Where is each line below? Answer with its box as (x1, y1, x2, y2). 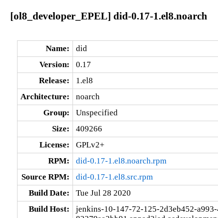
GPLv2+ (75, 140, 105, 149)
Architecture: (20, 91, 70, 101)
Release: (38, 75, 70, 85)
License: (39, 140, 70, 149)
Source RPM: (21, 172, 70, 182)
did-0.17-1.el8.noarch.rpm (75, 156, 166, 165)
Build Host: (28, 204, 70, 214)
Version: (39, 59, 70, 69)
